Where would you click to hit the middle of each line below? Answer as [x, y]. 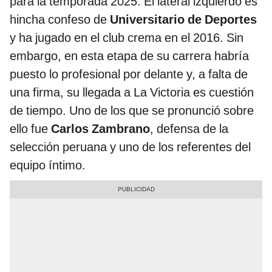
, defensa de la [189, 129]
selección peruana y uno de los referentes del [130, 147]
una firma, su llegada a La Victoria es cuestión [132, 93]
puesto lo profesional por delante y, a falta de [129, 74]
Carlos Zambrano [100, 129]
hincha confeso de [60, 20]
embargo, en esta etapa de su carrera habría [129, 56]
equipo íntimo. [48, 165]
